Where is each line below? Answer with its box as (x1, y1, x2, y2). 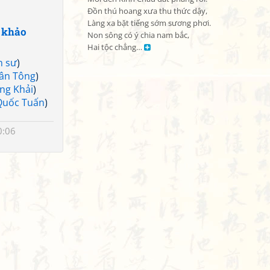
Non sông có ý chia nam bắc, (87, 30, 189, 40)
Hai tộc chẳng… (87, 42, 144, 52)
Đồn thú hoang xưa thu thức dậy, (87, 6, 207, 16)
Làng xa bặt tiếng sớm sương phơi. (87, 18, 211, 28)
